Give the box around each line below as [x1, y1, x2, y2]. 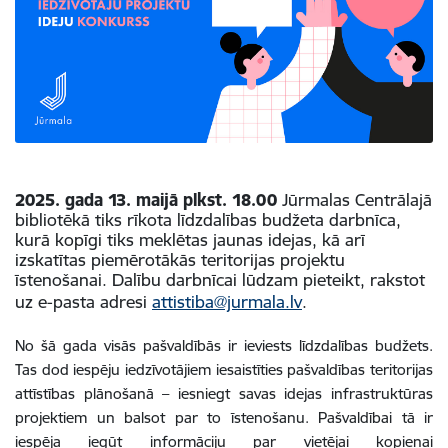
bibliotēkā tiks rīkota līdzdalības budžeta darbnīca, [15, 208, 401, 230]
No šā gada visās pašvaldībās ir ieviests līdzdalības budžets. [15, 335, 433, 355]
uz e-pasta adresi [15, 290, 152, 312]
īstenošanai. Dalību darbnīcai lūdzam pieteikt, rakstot [15, 268, 425, 290]
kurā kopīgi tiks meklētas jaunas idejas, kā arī [15, 228, 365, 250]
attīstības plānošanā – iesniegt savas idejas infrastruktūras [15, 383, 433, 403]
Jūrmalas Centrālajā [282, 188, 432, 210]
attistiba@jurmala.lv [152, 290, 302, 312]
